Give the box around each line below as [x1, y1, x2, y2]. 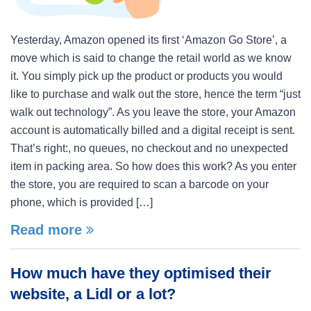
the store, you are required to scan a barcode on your [10, 178, 269, 190]
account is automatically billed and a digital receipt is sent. [10, 124, 295, 136]
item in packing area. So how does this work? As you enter [10, 160, 296, 172]
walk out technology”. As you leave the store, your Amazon [10, 106, 296, 118]
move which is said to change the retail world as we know [10, 52, 292, 64]
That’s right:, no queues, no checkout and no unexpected [10, 142, 288, 154]
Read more [10, 222, 86, 237]
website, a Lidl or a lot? [10, 285, 176, 303]
